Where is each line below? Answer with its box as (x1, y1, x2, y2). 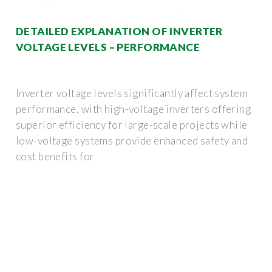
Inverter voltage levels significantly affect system (16, 86, 248, 100)
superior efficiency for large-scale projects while (16, 118, 248, 131)
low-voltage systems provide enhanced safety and (16, 134, 248, 147)
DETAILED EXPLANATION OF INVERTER (16, 24, 223, 38)
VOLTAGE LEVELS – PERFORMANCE (16, 40, 200, 53)
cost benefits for (16, 149, 95, 163)
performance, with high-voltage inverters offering (16, 102, 251, 115)
